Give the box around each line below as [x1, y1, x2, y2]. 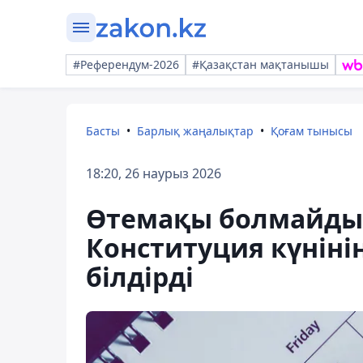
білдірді [86, 259, 194, 294]
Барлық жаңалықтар [137, 123, 254, 139]
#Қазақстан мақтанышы [192, 57, 329, 72]
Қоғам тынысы [271, 123, 352, 139]
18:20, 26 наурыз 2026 [86, 164, 221, 182]
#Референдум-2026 [73, 57, 179, 72]
